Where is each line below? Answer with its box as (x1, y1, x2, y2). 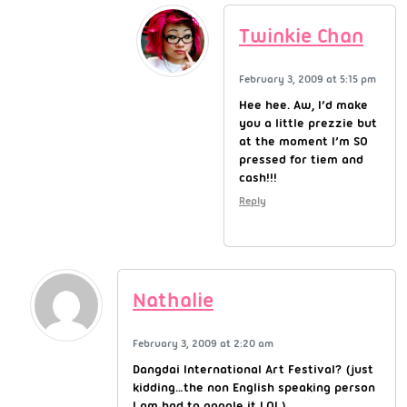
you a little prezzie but (239, 114, 377, 130)
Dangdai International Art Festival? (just (133, 361, 373, 376)
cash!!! (239, 169, 277, 184)
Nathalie (133, 287, 213, 313)
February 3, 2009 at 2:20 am (133, 336, 273, 350)
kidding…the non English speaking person (133, 379, 375, 394)
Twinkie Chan (239, 23, 363, 48)
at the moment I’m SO (239, 133, 368, 148)
